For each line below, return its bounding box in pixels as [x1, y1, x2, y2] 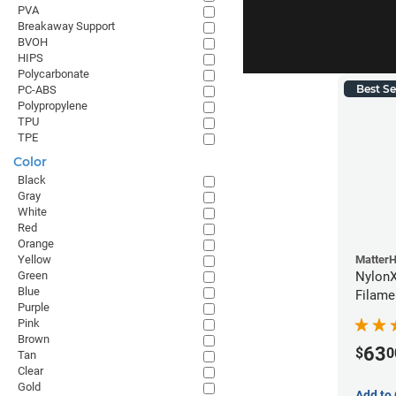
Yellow [18, 253, 51, 266]
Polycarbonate [18, 67, 89, 80]
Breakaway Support [18, 19, 115, 33]
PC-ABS [18, 83, 57, 96]
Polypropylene [18, 99, 88, 112]
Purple [18, 301, 49, 314]
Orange [18, 237, 54, 250]
